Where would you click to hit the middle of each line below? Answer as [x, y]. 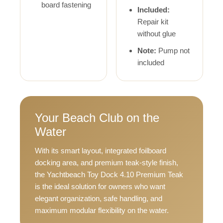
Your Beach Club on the [97, 118]
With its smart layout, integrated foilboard [101, 151]
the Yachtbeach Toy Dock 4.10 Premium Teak [109, 175]
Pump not [173, 51]
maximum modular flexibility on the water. [102, 211]
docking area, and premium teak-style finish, [107, 163]
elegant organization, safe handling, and [99, 199]
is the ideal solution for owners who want [100, 187]
